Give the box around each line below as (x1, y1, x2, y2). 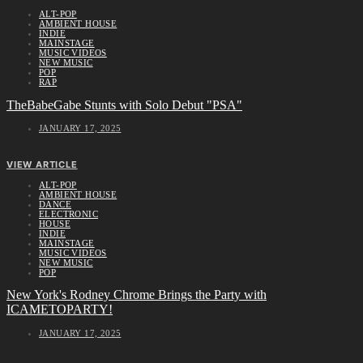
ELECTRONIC (39, 208, 98, 219)
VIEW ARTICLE (6, 158, 78, 170)
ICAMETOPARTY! (6, 302, 113, 317)
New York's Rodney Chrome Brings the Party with (6, 288, 267, 302)
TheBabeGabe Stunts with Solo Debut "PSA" (6, 97, 242, 112)
